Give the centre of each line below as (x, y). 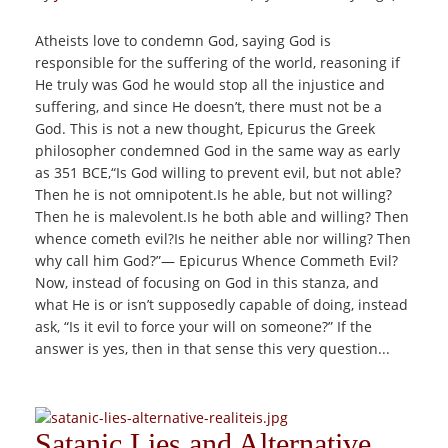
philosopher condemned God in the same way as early (217, 150)
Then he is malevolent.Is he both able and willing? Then (222, 216)
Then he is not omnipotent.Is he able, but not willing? (213, 194)
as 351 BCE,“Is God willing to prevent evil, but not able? (218, 172)
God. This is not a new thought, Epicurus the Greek (205, 128)
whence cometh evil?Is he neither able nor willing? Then (223, 238)
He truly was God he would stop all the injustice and (210, 84)
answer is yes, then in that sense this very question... (212, 348)
